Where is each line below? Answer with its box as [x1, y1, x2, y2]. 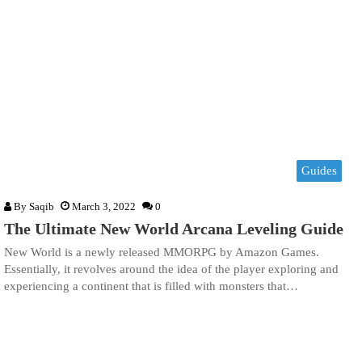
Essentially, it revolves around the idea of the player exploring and [4, 262, 339, 276]
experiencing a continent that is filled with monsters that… [4, 279, 298, 293]
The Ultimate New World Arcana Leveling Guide [4, 219, 343, 238]
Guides [301, 163, 337, 177]
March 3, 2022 [72, 200, 136, 213]
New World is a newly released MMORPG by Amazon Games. [4, 245, 319, 259]
